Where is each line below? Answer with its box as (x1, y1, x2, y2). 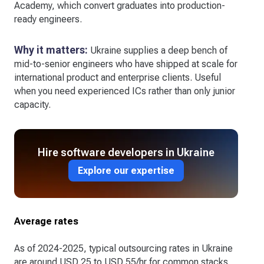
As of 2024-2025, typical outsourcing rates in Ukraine (14, 243, 233, 255)
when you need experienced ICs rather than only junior (14, 85, 235, 97)
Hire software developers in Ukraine (38, 146, 214, 159)
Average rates (14, 216, 78, 227)
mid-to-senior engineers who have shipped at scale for (14, 58, 237, 70)
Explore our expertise (78, 165, 174, 177)
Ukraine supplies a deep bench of (88, 45, 227, 57)
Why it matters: (14, 44, 88, 57)
